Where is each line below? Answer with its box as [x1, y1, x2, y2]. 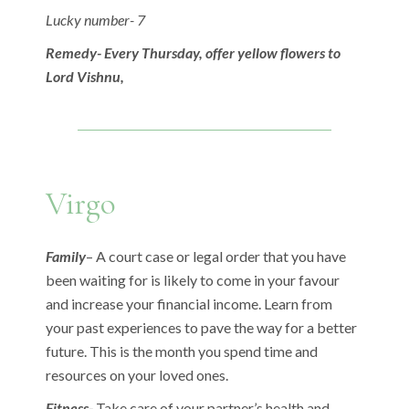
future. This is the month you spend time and [46, 341, 319, 360]
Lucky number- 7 [46, 10, 146, 28]
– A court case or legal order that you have [86, 246, 347, 265]
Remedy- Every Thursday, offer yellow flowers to [46, 43, 341, 61]
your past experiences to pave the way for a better [46, 318, 358, 336]
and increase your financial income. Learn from [46, 294, 333, 312]
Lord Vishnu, [46, 67, 125, 85]
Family [46, 246, 87, 265]
